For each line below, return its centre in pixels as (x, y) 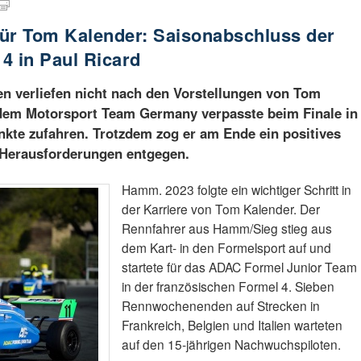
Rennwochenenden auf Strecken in (220, 306)
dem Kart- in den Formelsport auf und (226, 248)
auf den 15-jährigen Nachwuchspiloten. (231, 344)
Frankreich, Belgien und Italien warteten (232, 325)
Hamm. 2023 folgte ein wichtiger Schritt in (236, 190)
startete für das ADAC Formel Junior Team (239, 267)
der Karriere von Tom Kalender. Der (220, 209)
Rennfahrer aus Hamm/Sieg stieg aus (226, 228)
